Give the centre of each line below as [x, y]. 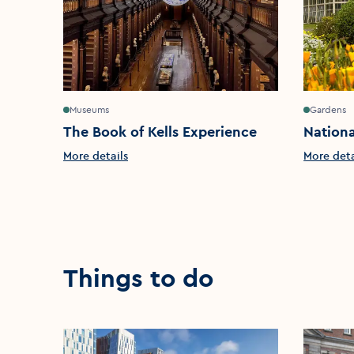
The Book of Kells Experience [160, 132]
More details [96, 156]
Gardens [328, 110]
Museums [89, 110]
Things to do [138, 278]
